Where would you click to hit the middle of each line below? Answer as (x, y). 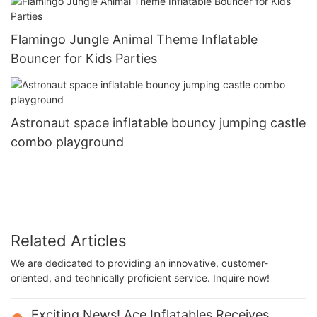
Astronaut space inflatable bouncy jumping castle (158, 123)
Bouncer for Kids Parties (84, 58)
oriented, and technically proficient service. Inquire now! (140, 278)
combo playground (67, 142)
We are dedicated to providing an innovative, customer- (139, 263)
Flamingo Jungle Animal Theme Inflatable (134, 39)
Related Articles (69, 240)
